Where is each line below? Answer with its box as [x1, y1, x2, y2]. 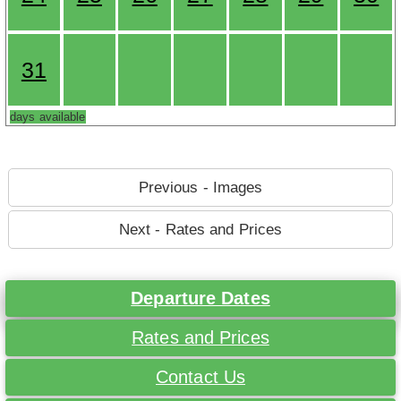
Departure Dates [131, 288, 270, 309]
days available [10, 110, 86, 124]
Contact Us [156, 367, 245, 388]
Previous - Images [138, 179, 263, 197]
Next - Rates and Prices [118, 221, 283, 239]
